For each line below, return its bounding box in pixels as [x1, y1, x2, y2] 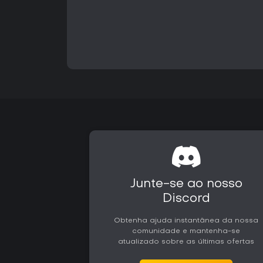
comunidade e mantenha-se [132, 228, 241, 235]
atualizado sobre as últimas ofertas [118, 238, 255, 246]
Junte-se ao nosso [130, 178, 242, 191]
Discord [162, 193, 210, 205]
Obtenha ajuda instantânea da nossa [114, 217, 259, 225]
